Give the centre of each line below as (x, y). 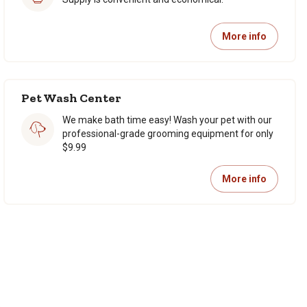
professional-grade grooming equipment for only (168, 134)
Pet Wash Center (71, 98)
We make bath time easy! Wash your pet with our (167, 120)
